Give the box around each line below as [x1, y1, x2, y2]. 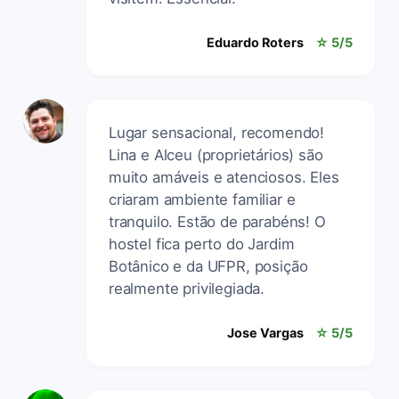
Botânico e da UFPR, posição [109, 256, 308, 275]
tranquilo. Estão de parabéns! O [109, 212, 326, 231]
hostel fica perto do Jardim [109, 234, 295, 253]
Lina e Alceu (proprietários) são [109, 145, 323, 164]
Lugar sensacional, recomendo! [109, 123, 325, 142]
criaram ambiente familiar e [109, 190, 296, 208]
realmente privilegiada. [109, 279, 265, 297]
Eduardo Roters [207, 34, 304, 50]
